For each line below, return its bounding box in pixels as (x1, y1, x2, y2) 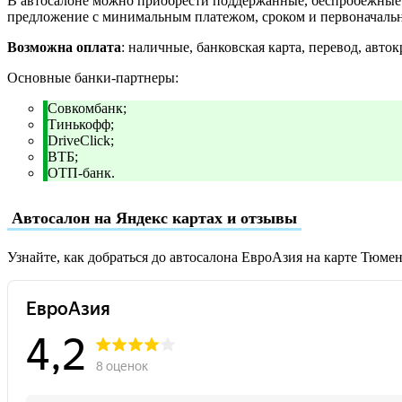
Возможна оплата (7, 39, 121, 55)
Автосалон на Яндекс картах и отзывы (12, 208, 297, 227)
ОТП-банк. (48, 164, 115, 180)
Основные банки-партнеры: (7, 69, 179, 85)
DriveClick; (48, 132, 114, 148)
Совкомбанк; (48, 100, 127, 116)
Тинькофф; (48, 116, 114, 132)
